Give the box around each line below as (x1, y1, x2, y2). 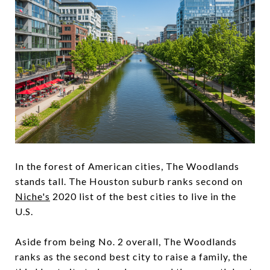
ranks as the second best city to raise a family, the (15, 250, 248, 262)
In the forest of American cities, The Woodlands (15, 160, 239, 172)
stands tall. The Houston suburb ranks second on (15, 175, 243, 187)
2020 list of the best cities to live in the (50, 190, 236, 202)
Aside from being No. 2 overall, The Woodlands (15, 235, 237, 247)
